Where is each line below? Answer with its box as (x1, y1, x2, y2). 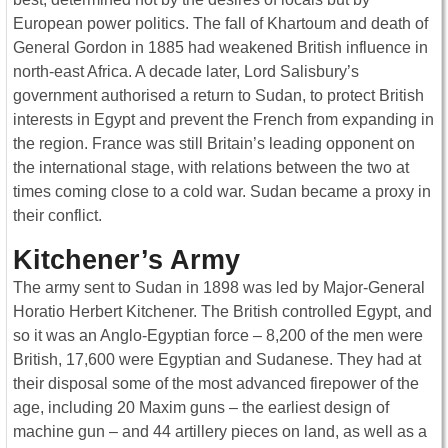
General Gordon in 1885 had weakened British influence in (13, 38, 428, 56)
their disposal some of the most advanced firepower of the (13, 374, 419, 392)
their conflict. (13, 206, 102, 224)
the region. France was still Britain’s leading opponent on (13, 134, 415, 152)
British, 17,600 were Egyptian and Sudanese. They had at (13, 350, 421, 368)
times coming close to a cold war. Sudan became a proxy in (13, 182, 431, 200)
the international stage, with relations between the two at (13, 158, 409, 176)
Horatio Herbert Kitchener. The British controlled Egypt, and (13, 302, 432, 320)
